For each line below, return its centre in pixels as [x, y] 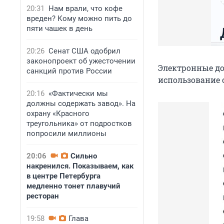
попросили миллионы [66, 133]
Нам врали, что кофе [85, 8]
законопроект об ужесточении [81, 61]
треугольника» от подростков [79, 123]
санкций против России [69, 71]
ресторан [43, 196]
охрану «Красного [58, 113]
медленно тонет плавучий [73, 186]
